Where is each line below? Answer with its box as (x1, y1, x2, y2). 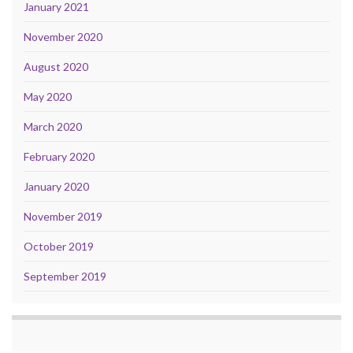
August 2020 (24, 60, 88, 74)
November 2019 (24, 210, 102, 224)
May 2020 (24, 90, 72, 104)
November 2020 (24, 30, 102, 44)
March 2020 (24, 120, 82, 134)
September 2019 (24, 269, 106, 284)
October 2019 (24, 240, 94, 254)
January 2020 (24, 180, 89, 194)
